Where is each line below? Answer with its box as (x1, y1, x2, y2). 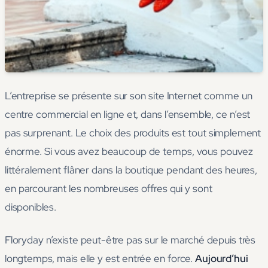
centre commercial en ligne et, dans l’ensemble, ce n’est (5, 108, 251, 121)
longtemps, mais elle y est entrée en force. (5, 252, 196, 266)
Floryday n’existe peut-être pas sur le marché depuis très (5, 233, 256, 247)
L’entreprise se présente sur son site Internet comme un (5, 89, 252, 103)
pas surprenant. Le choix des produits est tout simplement (5, 126, 261, 140)
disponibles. (5, 200, 56, 214)
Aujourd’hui (195, 252, 248, 266)
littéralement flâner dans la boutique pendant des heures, (5, 163, 257, 177)
